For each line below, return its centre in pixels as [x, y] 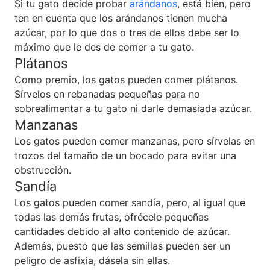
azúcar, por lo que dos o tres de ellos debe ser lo [127, 32]
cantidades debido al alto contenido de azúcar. [122, 231]
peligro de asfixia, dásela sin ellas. [92, 260]
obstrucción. [43, 170]
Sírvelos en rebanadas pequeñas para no [107, 94]
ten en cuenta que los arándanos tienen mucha [121, 18]
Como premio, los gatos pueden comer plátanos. [126, 79]
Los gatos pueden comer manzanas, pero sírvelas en [135, 141]
